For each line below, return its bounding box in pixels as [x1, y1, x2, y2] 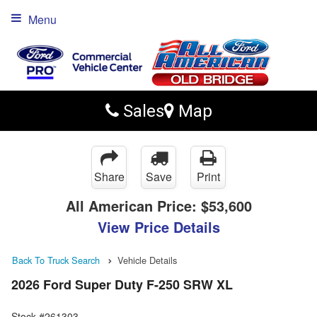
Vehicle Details [117, 253, 177, 267]
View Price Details [97, 217, 220, 237]
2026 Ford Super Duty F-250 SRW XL [11, 275, 233, 294]
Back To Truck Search [12, 253, 100, 267]
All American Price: [65, 195, 201, 216]
